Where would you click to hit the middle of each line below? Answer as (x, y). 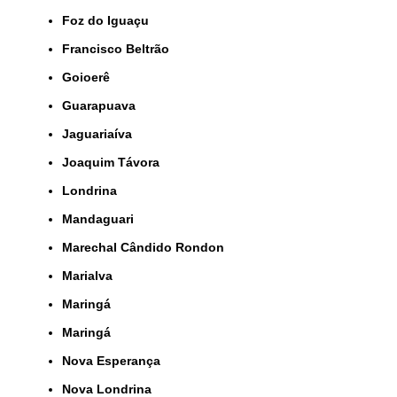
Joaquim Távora (114, 162)
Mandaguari (103, 218)
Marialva (93, 275)
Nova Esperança (116, 360)
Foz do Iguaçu (109, 20)
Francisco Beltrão (120, 48)
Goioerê (91, 77)
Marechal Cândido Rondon (148, 247)
